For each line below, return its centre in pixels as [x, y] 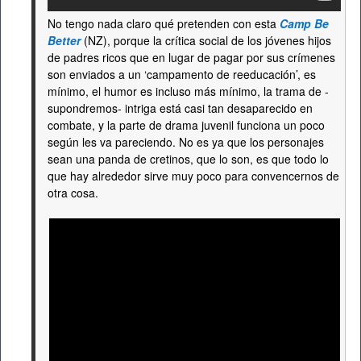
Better [64, 40]
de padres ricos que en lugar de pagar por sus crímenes [191, 57]
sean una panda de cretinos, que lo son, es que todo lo [188, 159]
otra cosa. [73, 193]
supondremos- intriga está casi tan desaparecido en [180, 108]
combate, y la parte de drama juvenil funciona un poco [186, 125]
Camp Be [304, 23]
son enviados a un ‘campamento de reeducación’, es [182, 74]
